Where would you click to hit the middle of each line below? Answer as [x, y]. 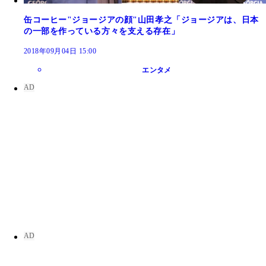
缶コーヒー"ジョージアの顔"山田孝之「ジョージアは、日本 [141, 20]
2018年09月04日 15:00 [60, 51]
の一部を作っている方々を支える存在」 [102, 31]
